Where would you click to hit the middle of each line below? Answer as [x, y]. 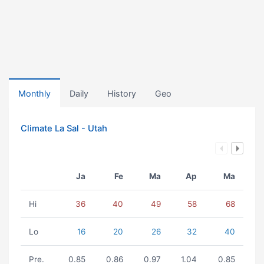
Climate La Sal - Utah [64, 128]
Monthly [34, 93]
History [122, 93]
